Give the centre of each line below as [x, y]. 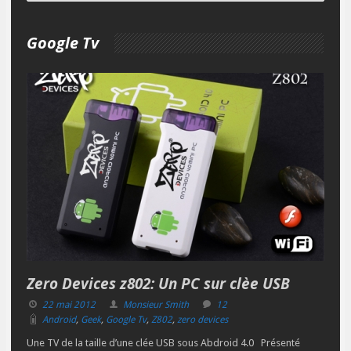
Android [59, 320]
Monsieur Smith [156, 305]
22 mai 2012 [69, 305]
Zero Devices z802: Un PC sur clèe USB [158, 284]
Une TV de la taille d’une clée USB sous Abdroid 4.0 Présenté [163, 343]
